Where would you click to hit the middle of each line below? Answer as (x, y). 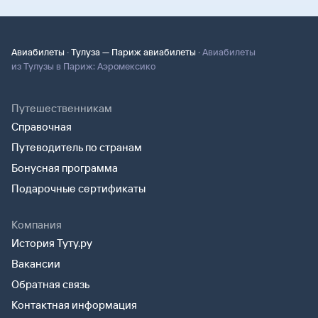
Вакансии (36, 264)
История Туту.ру (52, 243)
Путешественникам (62, 108)
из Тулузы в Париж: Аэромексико (83, 66)
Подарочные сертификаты (78, 188)
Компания (37, 225)
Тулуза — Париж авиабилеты (133, 52)
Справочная (42, 127)
